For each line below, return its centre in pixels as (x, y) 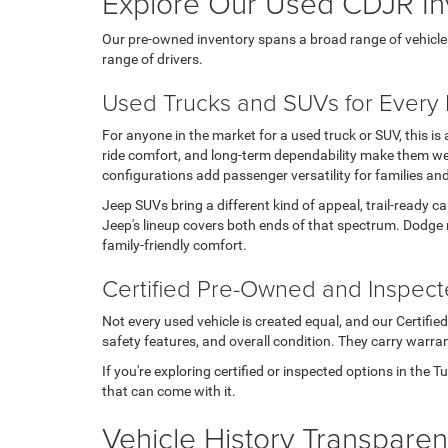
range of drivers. (152, 58)
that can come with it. (169, 390)
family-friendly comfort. (174, 244)
